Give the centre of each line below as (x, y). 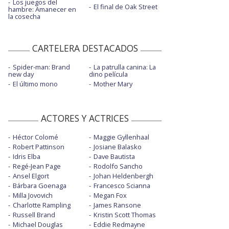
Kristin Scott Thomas (124, 215)
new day (21, 74)
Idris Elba (27, 157)
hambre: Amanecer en (42, 9)
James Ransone (117, 205)
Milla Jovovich (33, 196)
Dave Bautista (114, 157)
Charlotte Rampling (42, 205)
